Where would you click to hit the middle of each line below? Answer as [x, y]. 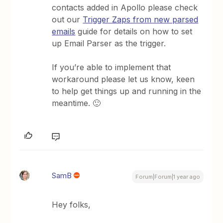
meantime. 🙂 [76, 103]
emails [64, 31]
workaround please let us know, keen [123, 79]
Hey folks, [71, 205]
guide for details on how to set [134, 31]
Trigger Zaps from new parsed [141, 19]
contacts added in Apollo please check [125, 7]
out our [67, 19]
